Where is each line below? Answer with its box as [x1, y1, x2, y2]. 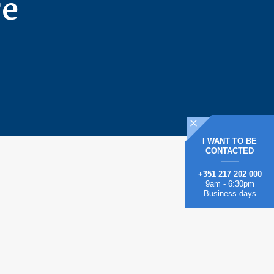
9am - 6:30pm [205, 179, 254, 188]
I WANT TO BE [202, 136, 257, 146]
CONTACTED [206, 146, 254, 155]
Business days [203, 188, 256, 198]
